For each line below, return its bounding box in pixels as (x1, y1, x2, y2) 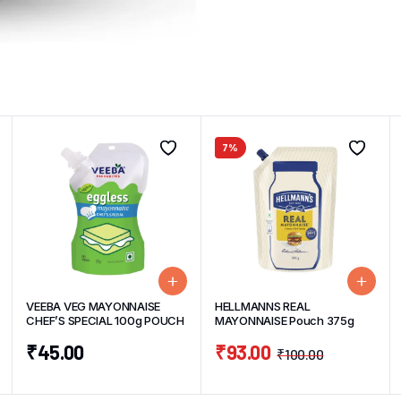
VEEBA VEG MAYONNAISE (26, 298, 161, 313)
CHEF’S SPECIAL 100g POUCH (26, 312, 184, 328)
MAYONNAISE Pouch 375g (215, 312, 354, 328)
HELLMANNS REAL (215, 298, 311, 313)
